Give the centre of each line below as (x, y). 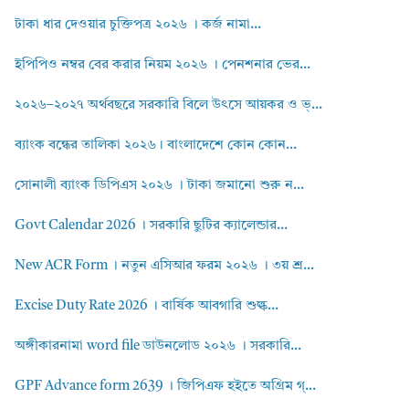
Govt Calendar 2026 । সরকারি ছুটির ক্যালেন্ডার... (151, 225)
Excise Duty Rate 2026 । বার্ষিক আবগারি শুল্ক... (147, 306)
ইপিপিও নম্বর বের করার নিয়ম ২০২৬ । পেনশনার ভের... (163, 65)
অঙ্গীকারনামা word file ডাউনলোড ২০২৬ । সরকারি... (158, 346)
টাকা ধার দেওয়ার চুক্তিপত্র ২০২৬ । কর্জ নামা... (138, 25)
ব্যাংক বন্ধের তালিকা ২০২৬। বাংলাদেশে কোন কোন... (156, 145)
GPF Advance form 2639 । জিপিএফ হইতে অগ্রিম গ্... (165, 386)
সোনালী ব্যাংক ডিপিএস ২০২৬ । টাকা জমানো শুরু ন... (159, 185)
